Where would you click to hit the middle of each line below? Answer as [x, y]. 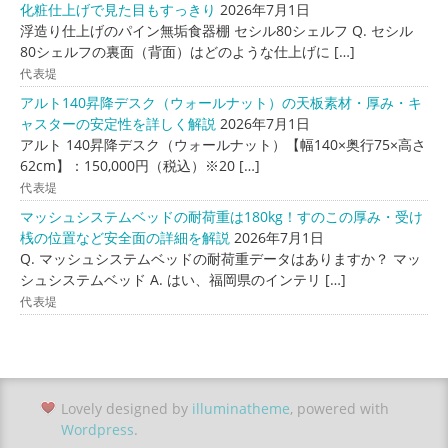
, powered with [339, 408]
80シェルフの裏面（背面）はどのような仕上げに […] [187, 51]
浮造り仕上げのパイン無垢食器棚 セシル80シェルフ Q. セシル [216, 30]
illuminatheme [241, 408]
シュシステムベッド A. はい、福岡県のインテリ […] [183, 279]
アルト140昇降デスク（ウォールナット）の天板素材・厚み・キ [221, 102]
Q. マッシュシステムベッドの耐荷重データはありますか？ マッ [220, 258]
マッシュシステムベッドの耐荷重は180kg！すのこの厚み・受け [221, 216]
